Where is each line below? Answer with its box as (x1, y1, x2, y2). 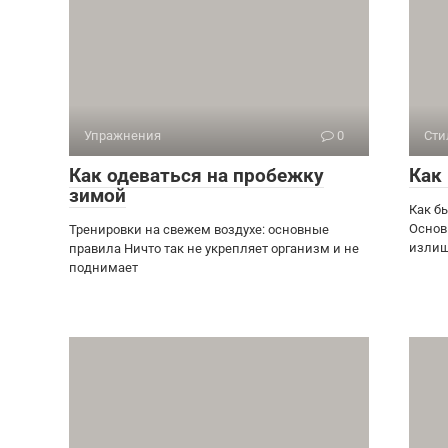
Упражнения (84, 128, 161, 143)
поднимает (69, 260, 138, 275)
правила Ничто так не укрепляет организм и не (69, 241, 359, 256)
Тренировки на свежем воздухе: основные (69, 222, 329, 237)
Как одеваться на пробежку (69, 164, 324, 187)
